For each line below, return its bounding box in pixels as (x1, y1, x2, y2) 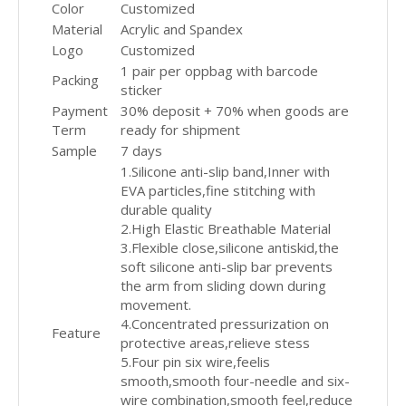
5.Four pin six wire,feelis (121, 353, 270, 372)
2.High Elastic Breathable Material (121, 219, 331, 238)
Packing (52, 71, 99, 90)
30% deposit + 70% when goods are (121, 101, 349, 121)
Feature (52, 324, 101, 343)
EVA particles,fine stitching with (121, 181, 315, 200)
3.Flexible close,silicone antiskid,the (121, 238, 339, 257)
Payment (52, 101, 108, 121)
